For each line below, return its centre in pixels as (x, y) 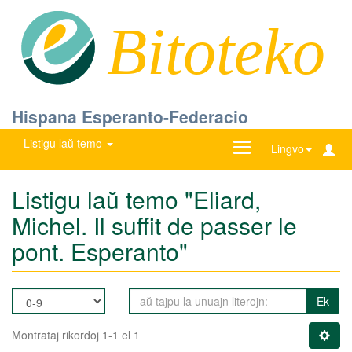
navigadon (268, 165)
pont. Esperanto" (100, 251)
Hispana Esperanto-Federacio (130, 116)
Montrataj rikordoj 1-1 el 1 (76, 334)
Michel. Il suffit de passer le (154, 225)
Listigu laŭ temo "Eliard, (136, 199)
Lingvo (288, 148)
